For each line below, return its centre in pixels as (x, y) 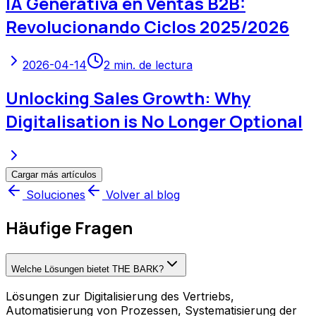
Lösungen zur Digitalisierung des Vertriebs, (120, 297)
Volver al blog (143, 194)
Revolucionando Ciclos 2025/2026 (147, 27)
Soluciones (56, 194)
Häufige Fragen (69, 227)
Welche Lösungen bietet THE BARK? (87, 269)
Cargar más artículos (54, 174)
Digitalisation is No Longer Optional (154, 121)
